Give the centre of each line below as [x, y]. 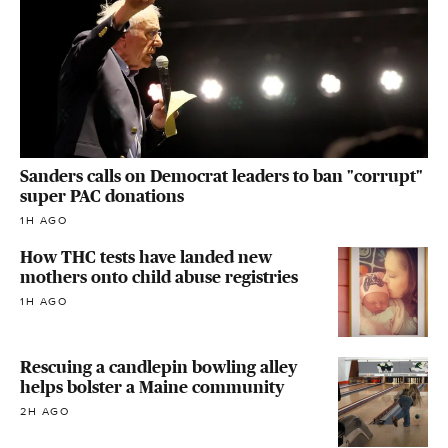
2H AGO [45, 411]
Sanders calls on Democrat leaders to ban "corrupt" [221, 175]
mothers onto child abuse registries [159, 276]
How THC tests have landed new [146, 256]
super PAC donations [102, 195]
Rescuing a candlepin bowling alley [158, 366]
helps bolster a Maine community [152, 386]
